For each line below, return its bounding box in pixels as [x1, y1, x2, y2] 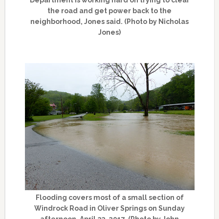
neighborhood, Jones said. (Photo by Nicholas [30, 17, 189, 25]
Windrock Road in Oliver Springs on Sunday [34, 204, 185, 212]
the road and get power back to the [47, 6, 172, 15]
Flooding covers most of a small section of [35, 193, 184, 201]
